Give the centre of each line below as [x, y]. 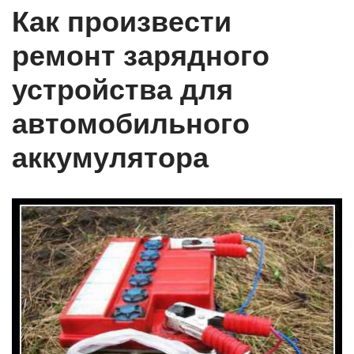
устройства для [122, 90]
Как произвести [122, 22]
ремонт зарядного [141, 56]
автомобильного [131, 124]
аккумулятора [110, 158]
